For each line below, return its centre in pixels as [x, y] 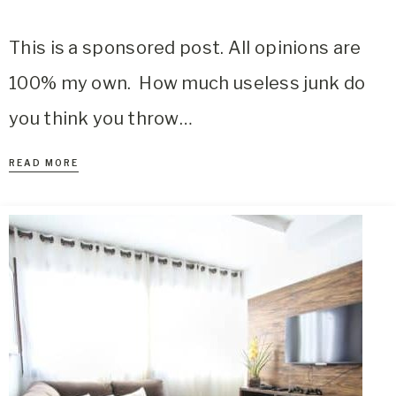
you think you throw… [101, 118]
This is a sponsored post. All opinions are [185, 48]
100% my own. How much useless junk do [187, 83]
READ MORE [44, 163]
